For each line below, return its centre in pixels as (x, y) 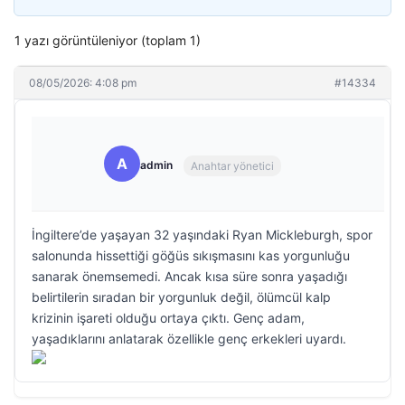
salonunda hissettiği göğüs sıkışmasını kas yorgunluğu (191, 255)
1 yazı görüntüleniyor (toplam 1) (108, 40)
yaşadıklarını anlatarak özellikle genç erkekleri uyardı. (189, 339)
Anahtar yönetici (232, 165)
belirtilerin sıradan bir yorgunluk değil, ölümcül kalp (181, 297)
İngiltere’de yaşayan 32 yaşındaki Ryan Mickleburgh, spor (202, 235)
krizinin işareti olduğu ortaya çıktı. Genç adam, (168, 318)
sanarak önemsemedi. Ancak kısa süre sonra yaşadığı (189, 276)
